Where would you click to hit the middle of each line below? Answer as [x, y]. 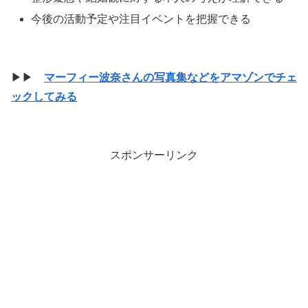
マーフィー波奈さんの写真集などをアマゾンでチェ [170, 78]
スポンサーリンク [154, 155]
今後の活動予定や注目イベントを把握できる [141, 19]
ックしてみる [44, 97]
